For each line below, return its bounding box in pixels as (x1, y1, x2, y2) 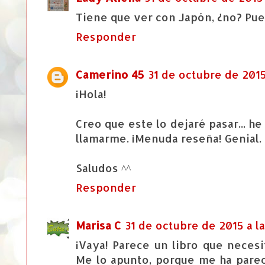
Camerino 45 (76, 67, 144, 82)
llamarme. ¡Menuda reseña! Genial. (76, 131, 261, 146)
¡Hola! (76, 87, 106, 101)
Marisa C (76, 218, 121, 232)
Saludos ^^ (76, 161, 131, 175)
